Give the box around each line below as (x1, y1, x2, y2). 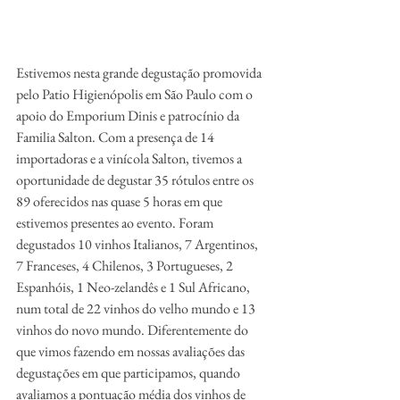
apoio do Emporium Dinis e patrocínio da (16, 106, 242, 125)
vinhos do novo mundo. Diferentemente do (16, 321, 251, 339)
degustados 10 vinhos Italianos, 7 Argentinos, (16, 235, 261, 254)
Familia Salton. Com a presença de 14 (16, 128, 217, 146)
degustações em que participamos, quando (16, 363, 243, 382)
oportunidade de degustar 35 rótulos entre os (16, 171, 256, 189)
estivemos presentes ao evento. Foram (16, 213, 216, 232)
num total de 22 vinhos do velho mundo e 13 (16, 299, 258, 318)
